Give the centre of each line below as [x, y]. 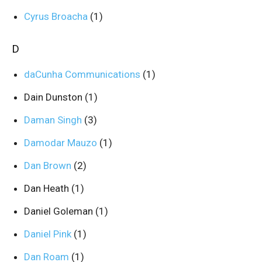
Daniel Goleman [60, 211]
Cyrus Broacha [57, 16]
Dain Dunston [54, 97]
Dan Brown [49, 166]
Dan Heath [48, 188]
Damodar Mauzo [62, 143]
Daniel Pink [49, 234]
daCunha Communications [83, 74]
